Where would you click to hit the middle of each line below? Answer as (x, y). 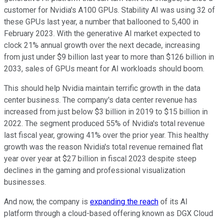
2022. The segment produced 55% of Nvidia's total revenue (104, 123)
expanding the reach (124, 201)
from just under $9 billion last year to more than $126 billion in (109, 57)
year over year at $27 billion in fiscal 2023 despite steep (100, 158)
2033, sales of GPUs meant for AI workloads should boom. (104, 68)
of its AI (173, 201)
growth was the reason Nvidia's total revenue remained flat (103, 147)
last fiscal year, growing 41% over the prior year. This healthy (106, 135)
